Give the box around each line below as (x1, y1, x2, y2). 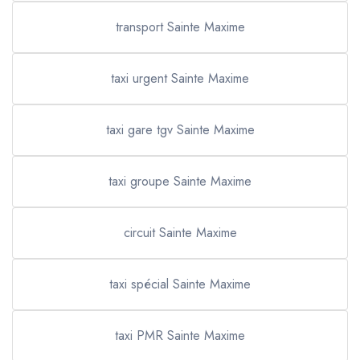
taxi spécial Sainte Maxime (109, 275, 251, 293)
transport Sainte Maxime (115, 18, 245, 36)
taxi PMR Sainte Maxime (115, 326, 245, 345)
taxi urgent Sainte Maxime (111, 69, 249, 88)
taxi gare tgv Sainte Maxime (105, 121, 255, 139)
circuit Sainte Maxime (123, 223, 237, 242)
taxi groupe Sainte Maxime (108, 172, 252, 190)
